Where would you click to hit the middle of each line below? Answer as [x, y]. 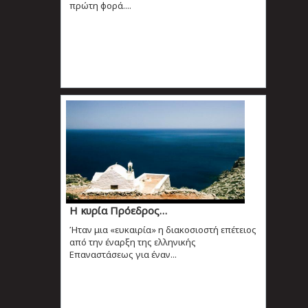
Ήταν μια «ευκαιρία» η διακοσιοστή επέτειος [163, 229]
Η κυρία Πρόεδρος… [118, 210]
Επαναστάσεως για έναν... [123, 254]
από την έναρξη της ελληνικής [132, 242]
